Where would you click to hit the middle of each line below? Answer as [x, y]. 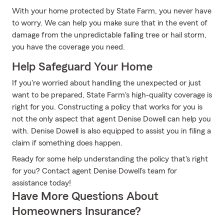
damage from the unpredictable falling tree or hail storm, [109, 35]
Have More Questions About [85, 196]
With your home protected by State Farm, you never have [112, 11]
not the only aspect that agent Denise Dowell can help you [111, 119]
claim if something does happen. [67, 143]
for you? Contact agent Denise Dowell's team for [94, 171]
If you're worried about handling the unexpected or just [106, 83]
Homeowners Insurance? [76, 211]
